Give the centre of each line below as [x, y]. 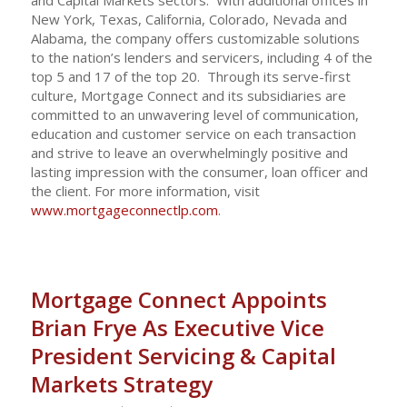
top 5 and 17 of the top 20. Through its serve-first [190, 76]
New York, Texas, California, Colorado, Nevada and [189, 19]
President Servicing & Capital [183, 356]
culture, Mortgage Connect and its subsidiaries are [188, 95]
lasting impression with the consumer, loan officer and [199, 171]
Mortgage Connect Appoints [179, 300]
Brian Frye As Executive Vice [177, 328]
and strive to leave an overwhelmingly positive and [189, 152]
